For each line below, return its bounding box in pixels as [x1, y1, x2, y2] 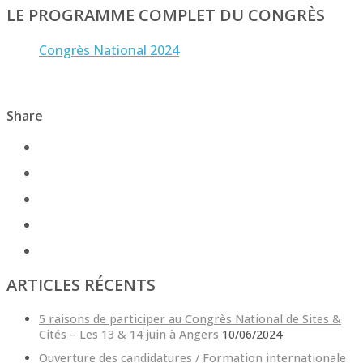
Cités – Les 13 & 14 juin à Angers [39, 327, 219, 343]
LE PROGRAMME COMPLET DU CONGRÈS [6, 4, 325, 27]
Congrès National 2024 [39, 41, 179, 60]
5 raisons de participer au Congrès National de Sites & [39, 311, 341, 327]
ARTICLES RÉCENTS [6, 274, 156, 297]
